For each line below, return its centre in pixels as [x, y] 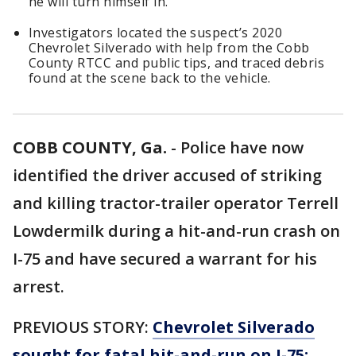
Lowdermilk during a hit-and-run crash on [176, 231]
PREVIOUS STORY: [83, 327]
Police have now [242, 148]
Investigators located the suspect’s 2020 [156, 33]
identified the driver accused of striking [167, 176]
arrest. [39, 287]
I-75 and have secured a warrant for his [165, 259]
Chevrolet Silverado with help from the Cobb [169, 48]
